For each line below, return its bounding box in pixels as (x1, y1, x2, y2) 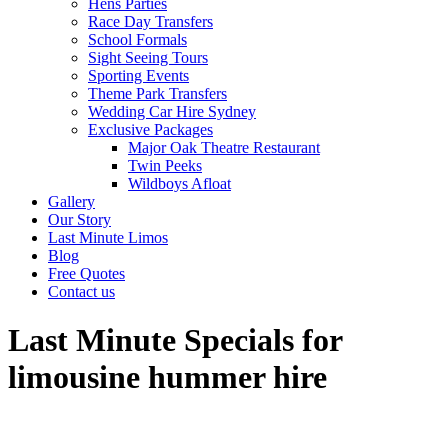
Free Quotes (48, 265, 125, 282)
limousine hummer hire (8, 359, 327, 396)
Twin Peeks (128, 157, 202, 174)
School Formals (88, 31, 187, 48)
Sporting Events (88, 67, 189, 84)
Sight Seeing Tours (88, 49, 208, 66)
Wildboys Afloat (128, 175, 231, 192)
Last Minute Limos (48, 229, 168, 246)
